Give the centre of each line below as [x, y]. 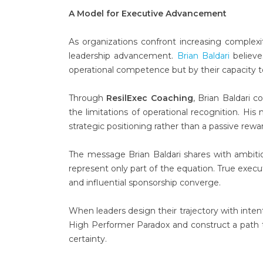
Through [88, 98]
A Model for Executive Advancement [148, 14]
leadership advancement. [123, 56]
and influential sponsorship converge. [145, 183]
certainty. [88, 239]
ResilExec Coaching [150, 98]
